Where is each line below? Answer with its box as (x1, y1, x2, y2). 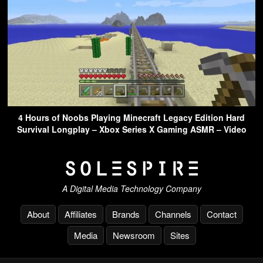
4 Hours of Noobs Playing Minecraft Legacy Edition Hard (18, 112, 245, 124)
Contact (206, 207, 237, 220)
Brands (112, 207, 140, 220)
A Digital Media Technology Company (62, 182, 201, 194)
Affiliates (64, 207, 97, 220)
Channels (154, 207, 191, 220)
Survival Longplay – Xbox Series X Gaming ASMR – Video (16, 123, 247, 136)
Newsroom (112, 228, 155, 241)
